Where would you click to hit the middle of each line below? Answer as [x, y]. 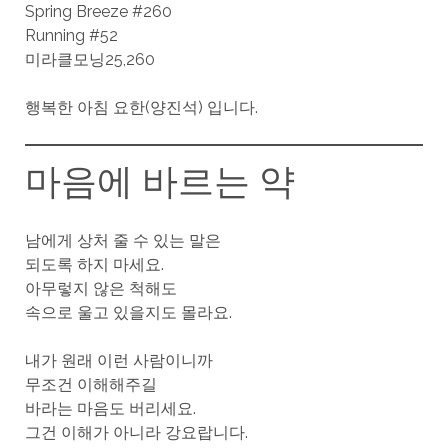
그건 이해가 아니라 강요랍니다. [136, 433]
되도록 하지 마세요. [94, 265]
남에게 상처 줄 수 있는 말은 [122, 241]
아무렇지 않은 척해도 [100, 289]
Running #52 [71, 35]
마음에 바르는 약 [159, 181]
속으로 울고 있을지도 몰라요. [128, 313]
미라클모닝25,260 [89, 59]
